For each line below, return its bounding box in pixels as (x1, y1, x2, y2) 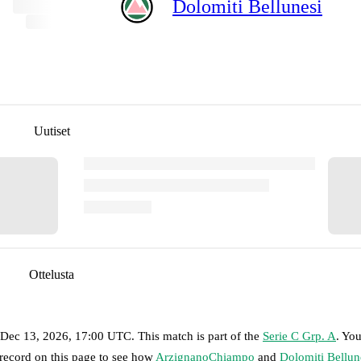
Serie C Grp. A (263, 329, 336, 342)
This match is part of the (138, 329, 263, 342)
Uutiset (33, 123, 70, 138)
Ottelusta (29, 267, 74, 281)
